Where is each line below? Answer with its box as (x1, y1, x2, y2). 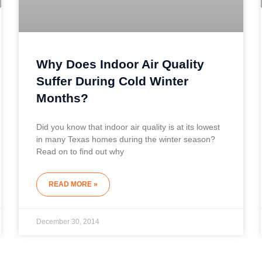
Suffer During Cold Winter (36, 74, 189, 88)
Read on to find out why (36, 147, 125, 157)
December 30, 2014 (36, 218, 100, 226)
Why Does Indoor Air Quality (36, 57, 205, 71)
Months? (36, 91, 89, 105)
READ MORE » (49, 180, 98, 189)
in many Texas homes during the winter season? (36, 135, 216, 144)
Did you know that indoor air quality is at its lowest (36, 122, 220, 132)
